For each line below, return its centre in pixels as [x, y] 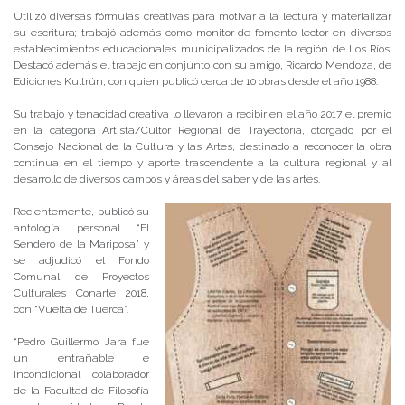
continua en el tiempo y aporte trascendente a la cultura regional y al [202, 163]
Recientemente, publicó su [81, 212]
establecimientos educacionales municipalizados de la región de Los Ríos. [202, 49]
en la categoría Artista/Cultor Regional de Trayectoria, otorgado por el [202, 131]
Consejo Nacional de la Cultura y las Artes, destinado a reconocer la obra [202, 147]
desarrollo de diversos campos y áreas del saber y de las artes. [167, 179]
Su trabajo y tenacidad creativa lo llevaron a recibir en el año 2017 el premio [202, 114]
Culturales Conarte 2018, [81, 293]
